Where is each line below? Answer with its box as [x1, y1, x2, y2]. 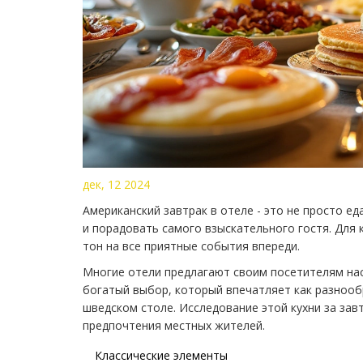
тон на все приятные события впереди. [83, 237, 300, 254]
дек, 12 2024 [83, 176, 150, 192]
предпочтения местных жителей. [83, 317, 265, 333]
